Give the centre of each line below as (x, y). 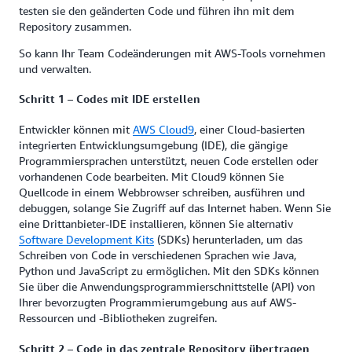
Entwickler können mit (76, 129)
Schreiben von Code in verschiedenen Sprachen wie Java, (158, 255)
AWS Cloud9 (163, 129)
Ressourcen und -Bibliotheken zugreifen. (118, 317)
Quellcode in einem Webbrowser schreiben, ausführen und (162, 192)
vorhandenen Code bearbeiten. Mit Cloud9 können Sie (151, 176)
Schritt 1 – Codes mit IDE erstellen (110, 99)
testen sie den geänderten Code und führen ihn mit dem (157, 10)
